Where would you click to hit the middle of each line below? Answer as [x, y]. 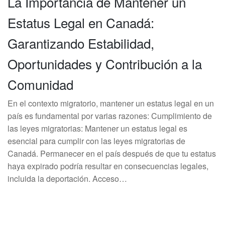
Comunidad [40, 84]
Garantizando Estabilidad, [81, 43]
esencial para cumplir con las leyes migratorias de [96, 141]
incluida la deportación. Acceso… [67, 179]
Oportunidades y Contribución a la [105, 64]
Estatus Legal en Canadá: [81, 22]
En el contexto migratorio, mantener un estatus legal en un [111, 103]
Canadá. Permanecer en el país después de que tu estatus [112, 153]
